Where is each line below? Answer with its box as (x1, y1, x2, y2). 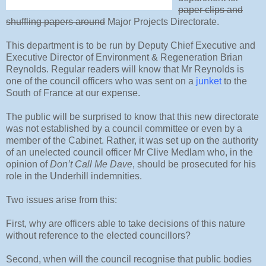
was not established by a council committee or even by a (6, 123, 242, 134)
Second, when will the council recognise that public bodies (6, 254, 252, 265)
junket (196, 76, 221, 87)
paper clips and (178, 5, 243, 15)
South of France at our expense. (6, 88, 140, 99)
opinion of (6, 159, 50, 170)
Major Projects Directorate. (105, 17, 219, 27)
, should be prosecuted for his (132, 159, 256, 170)
